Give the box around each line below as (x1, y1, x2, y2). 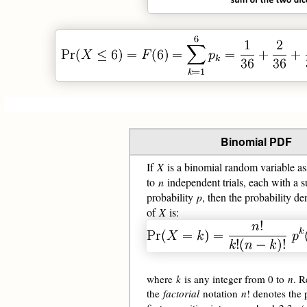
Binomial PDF (221, 134, 292, 149)
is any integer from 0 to (180, 272, 288, 286)
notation (199, 286, 241, 300)
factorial (162, 286, 199, 300)
